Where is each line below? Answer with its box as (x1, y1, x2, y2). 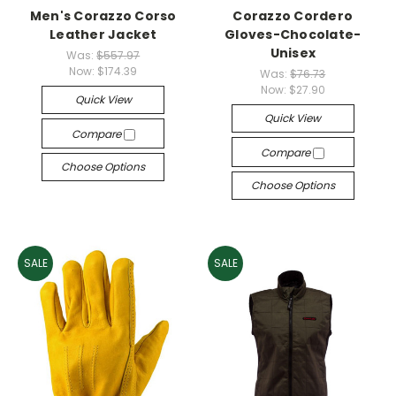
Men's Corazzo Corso (29, 6, 177, 25)
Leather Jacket (49, 25, 157, 43)
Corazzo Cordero (232, 6, 354, 25)
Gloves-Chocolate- (225, 25, 362, 43)
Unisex (270, 43, 316, 62)
